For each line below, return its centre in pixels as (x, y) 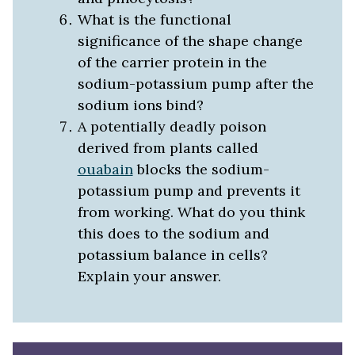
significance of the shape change (190, 40)
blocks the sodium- (201, 169)
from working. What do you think (191, 212)
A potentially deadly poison (172, 126)
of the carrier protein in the (172, 62)
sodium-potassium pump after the (195, 83)
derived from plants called (168, 147)
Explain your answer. (149, 276)
